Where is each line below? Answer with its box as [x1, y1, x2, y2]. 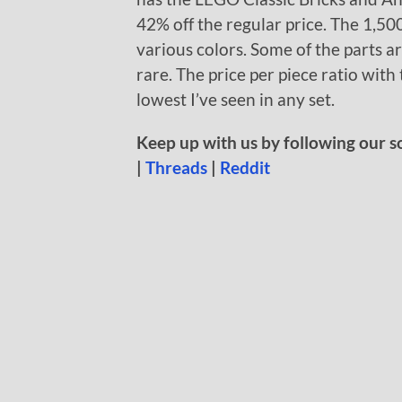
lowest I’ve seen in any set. [136, 89, 335, 110]
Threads [145, 157, 207, 179]
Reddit [220, 157, 270, 179]
